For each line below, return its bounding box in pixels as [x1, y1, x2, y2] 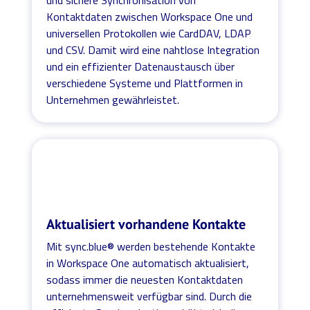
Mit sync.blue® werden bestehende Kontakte [46, 237, 256, 255]
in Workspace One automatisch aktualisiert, [46, 254, 250, 271]
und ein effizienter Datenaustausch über [46, 57, 235, 75]
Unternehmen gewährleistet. [46, 91, 180, 108]
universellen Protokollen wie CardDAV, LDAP [46, 24, 252, 42]
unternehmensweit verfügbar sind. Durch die [46, 287, 253, 304]
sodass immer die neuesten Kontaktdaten [46, 271, 244, 288]
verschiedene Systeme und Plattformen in [46, 74, 244, 91]
